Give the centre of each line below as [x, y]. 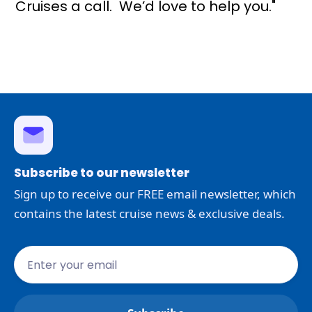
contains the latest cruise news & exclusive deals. [149, 213]
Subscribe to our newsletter [102, 173]
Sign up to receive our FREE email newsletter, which [155, 194]
